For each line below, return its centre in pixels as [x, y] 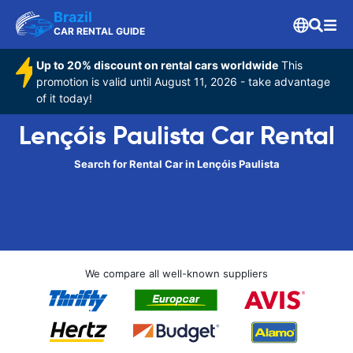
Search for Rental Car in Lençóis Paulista [176, 164]
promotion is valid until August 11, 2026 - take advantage [184, 82]
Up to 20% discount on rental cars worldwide [158, 65]
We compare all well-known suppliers [176, 273]
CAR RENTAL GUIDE [99, 31]
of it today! [65, 98]
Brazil [73, 17]
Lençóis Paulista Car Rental [176, 136]
